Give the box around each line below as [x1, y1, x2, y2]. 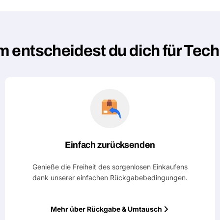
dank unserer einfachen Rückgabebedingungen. [32, 173, 188, 182]
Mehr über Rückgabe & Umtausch [50, 205, 162, 213]
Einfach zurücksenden [65, 140, 155, 150]
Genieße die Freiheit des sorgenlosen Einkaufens [32, 163, 188, 171]
